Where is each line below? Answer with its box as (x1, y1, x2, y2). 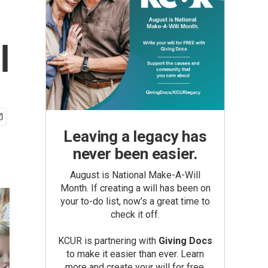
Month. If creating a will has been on (60, 182, 211, 194)
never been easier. (72, 145, 198, 163)
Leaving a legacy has (63, 127, 207, 145)
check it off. (111, 209, 160, 220)
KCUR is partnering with (58, 235, 159, 246)
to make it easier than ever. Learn (66, 248, 204, 260)
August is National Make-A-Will (70, 169, 200, 181)
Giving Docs (159, 235, 212, 246)
